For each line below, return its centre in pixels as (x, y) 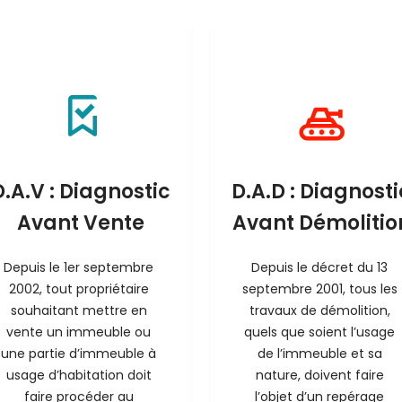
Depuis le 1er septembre (79, 267)
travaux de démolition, (319, 310)
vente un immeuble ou (79, 332)
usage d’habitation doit (79, 375)
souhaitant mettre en (79, 310)
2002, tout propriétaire (79, 289)
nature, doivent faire (319, 375)
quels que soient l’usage (320, 332)
